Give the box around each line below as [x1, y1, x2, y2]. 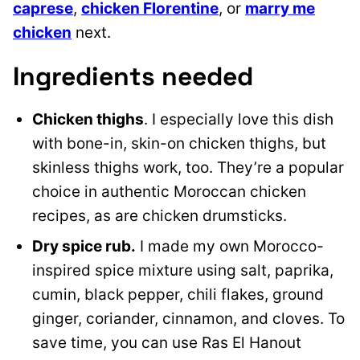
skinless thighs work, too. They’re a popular [32, 158, 344, 178]
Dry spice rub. [32, 237, 136, 256]
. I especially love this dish [144, 110, 333, 129]
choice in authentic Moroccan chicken [32, 182, 306, 202]
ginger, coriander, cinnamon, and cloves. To [32, 309, 345, 329]
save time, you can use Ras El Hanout [32, 333, 301, 353]
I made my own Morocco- [136, 237, 324, 256]
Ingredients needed [13, 60, 253, 93]
